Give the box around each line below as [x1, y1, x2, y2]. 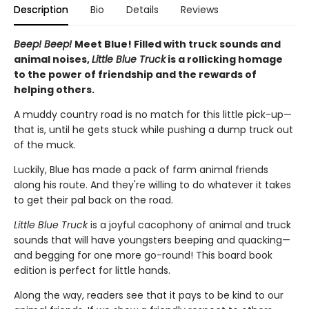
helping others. [14, 82, 94, 97]
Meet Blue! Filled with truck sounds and [74, 37, 281, 51]
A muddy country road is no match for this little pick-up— [14, 107, 292, 121]
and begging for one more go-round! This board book [14, 248, 272, 262]
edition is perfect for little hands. [14, 263, 170, 277]
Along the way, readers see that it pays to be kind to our [14, 288, 283, 302]
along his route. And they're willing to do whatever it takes [14, 177, 291, 192]
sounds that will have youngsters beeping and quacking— [14, 232, 290, 247]
